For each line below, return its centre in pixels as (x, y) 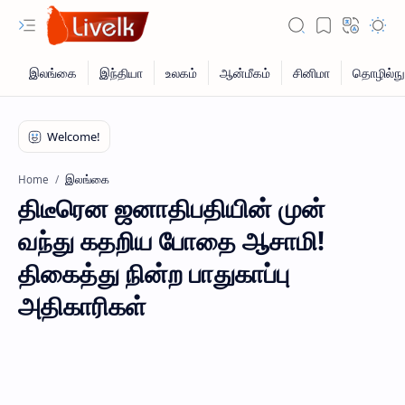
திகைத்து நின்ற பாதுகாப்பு (154, 273)
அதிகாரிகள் (82, 306)
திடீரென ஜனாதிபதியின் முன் (172, 208)
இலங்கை (87, 179)
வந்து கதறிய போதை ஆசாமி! (171, 240)
